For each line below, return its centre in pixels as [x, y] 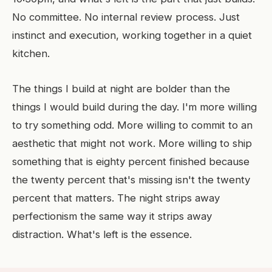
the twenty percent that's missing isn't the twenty [131, 180]
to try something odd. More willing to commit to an [132, 125]
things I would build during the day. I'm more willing [134, 107]
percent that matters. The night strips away [116, 198]
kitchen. [31, 53]
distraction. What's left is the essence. [102, 234]
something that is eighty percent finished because [131, 161]
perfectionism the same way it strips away [112, 216]
